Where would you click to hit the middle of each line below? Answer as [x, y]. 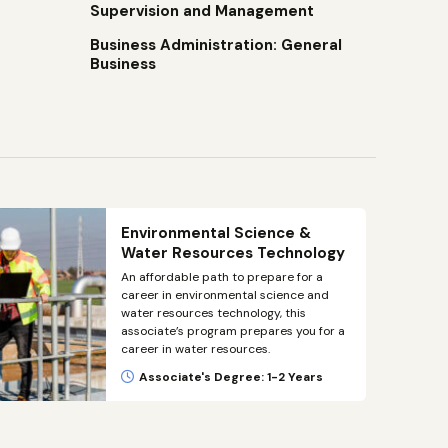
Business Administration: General [216, 45]
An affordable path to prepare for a [222, 277]
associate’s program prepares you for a [233, 331]
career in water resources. [195, 349]
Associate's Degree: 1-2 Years [231, 377]
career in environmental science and [225, 295]
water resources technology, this [213, 313]
